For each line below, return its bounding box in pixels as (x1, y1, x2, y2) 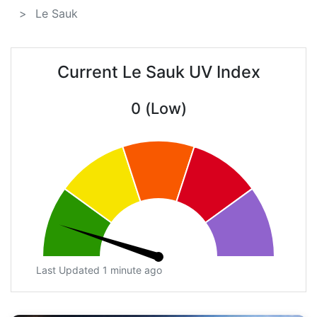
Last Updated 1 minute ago (36, 264, 162, 277)
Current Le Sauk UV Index (57, 62, 260, 83)
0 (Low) (130, 99, 187, 118)
